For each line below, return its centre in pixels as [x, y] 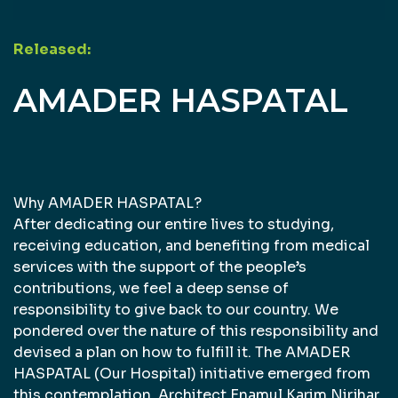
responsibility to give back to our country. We [176, 309]
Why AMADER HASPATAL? [107, 203]
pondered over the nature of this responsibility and [196, 330]
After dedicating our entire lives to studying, [174, 224]
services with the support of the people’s [160, 267]
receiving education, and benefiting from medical [191, 245]
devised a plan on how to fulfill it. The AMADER [182, 352]
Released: [52, 49]
